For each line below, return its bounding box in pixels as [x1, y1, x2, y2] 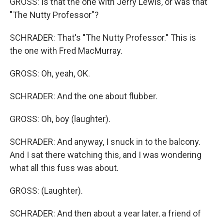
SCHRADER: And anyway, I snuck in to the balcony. [10, 137, 201, 147]
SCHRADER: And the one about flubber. [10, 91, 157, 101]
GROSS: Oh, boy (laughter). [10, 114, 110, 124]
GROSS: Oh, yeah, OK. [10, 68, 90, 78]
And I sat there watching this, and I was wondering [10, 150, 201, 160]
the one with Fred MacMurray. [10, 46, 123, 56]
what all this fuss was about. [10, 163, 119, 173]
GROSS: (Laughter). [10, 186, 83, 196]
